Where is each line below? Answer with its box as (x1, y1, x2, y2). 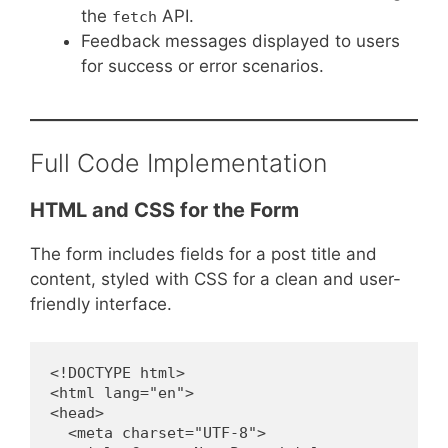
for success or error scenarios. (81, 56, 324, 77)
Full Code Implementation (30, 147, 327, 178)
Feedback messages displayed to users (81, 31, 400, 52)
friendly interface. (30, 293, 172, 314)
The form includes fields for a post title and (30, 243, 377, 264)
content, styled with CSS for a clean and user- (30, 268, 401, 289)
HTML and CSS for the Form (30, 197, 299, 222)
